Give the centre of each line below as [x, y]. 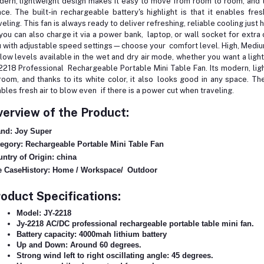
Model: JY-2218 [44, 213]
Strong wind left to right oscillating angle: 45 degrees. [115, 255]
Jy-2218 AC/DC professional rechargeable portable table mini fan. [135, 224]
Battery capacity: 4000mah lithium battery [91, 234]
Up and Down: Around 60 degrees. [79, 245]
